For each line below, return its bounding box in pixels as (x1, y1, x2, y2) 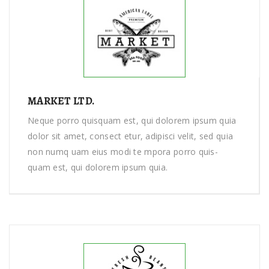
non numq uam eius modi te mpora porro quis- (28, 145, 219, 157)
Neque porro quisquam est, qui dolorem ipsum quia (28, 114, 237, 126)
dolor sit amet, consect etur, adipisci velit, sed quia (28, 130, 234, 142)
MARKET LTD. (28, 93, 95, 108)
